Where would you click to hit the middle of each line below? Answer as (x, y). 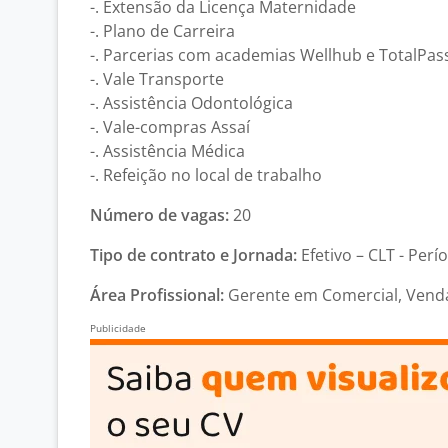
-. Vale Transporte (157, 79)
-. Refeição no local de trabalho (206, 175)
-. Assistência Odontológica (191, 103)
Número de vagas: (159, 215)
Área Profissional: (157, 295)
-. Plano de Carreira (162, 31)
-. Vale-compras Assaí (170, 127)
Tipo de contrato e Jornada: (193, 255)
